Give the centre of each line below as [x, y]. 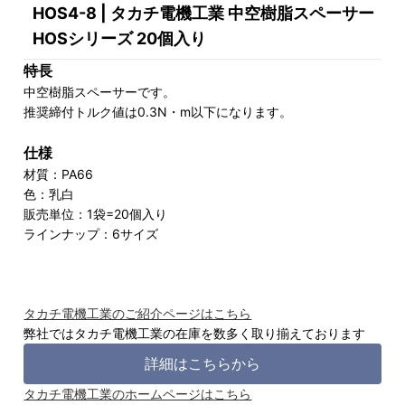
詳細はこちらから [202, 363]
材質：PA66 [59, 174]
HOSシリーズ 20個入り [120, 38]
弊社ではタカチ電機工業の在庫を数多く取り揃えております [195, 333]
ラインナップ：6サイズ [91, 233]
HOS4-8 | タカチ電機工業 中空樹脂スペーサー [204, 13]
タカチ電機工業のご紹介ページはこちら [138, 313]
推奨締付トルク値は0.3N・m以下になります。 [158, 111]
